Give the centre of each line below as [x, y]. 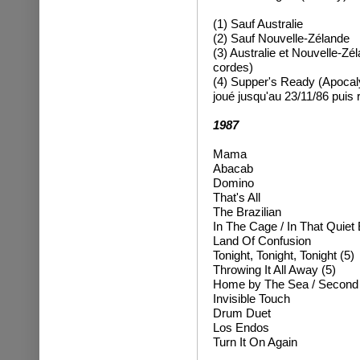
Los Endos [241, 327]
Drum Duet [241, 313]
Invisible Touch [251, 299]
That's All [236, 197]
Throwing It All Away [265, 270]
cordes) [233, 67]
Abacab [233, 168]
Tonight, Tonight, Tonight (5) [283, 255]
